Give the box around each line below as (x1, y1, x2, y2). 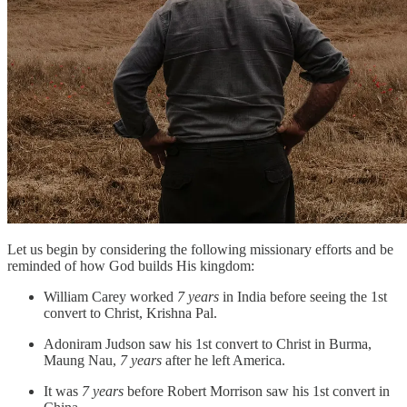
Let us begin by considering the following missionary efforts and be (7, 241, 393, 257)
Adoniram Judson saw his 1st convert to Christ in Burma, (44, 335, 372, 352)
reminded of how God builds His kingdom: (7, 257, 254, 273)
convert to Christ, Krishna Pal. (44, 304, 217, 321)
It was (44, 382, 82, 399)
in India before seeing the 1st (223, 288, 387, 304)
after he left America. (162, 352, 285, 368)
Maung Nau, (44, 352, 120, 368)
